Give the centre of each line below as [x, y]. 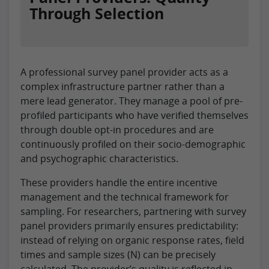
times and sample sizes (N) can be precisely [118, 255]
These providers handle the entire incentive [119, 183]
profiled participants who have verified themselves [134, 116]
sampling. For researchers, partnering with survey [133, 212]
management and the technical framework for [125, 197]
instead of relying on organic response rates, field [132, 240]
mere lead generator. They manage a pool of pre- [131, 101]
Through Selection [97, 14]
